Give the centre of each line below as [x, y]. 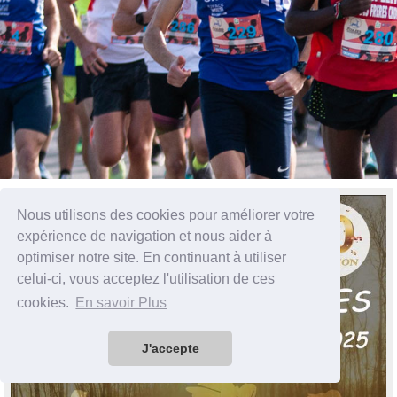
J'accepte [170, 349]
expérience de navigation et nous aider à [145, 236]
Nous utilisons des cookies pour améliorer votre [166, 214]
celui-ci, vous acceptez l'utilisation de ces [146, 278]
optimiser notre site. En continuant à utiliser [152, 257]
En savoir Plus [121, 303]
